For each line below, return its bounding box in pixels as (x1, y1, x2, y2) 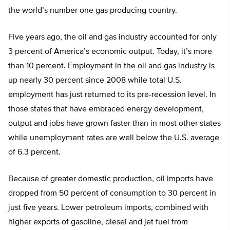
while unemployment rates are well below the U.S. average (8, 134, 219, 143)
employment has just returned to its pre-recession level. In (8, 91, 216, 100)
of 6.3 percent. (8, 148, 61, 157)
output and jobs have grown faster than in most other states (8, 120, 221, 128)
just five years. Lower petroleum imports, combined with (8, 204, 208, 213)
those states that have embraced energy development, (8, 105, 204, 114)
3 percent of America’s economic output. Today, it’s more (8, 48, 212, 56)
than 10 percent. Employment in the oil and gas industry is (8, 62, 215, 71)
